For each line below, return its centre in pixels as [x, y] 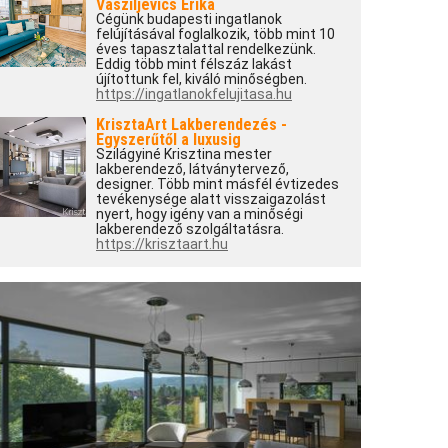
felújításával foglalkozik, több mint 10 [215, 34]
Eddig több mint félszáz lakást [193, 64]
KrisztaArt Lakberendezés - [191, 124]
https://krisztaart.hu [161, 244]
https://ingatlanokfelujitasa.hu [193, 94]
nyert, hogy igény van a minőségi [199, 214]
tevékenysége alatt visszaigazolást [210, 199]
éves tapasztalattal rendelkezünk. [205, 49]
